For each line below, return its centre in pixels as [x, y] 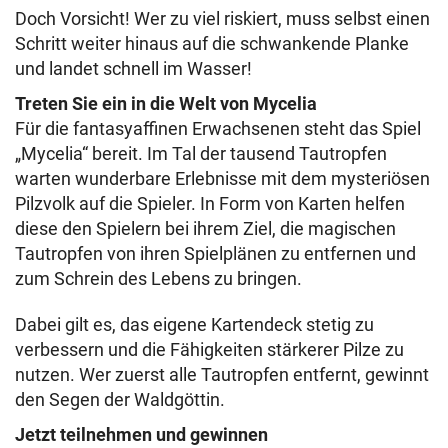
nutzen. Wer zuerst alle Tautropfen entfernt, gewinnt [222, 374]
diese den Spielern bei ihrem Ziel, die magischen [205, 228]
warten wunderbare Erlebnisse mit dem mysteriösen [222, 178]
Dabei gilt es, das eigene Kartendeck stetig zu [194, 324]
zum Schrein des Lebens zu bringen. [158, 278]
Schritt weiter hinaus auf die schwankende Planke [212, 43]
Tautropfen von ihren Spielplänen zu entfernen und [215, 253]
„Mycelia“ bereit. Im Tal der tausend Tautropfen [201, 153]
